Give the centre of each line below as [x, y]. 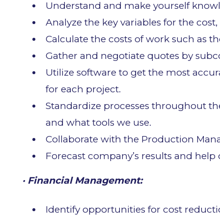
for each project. [83, 89]
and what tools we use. [98, 123]
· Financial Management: [82, 181]
